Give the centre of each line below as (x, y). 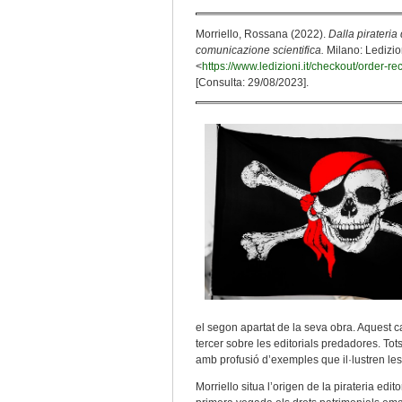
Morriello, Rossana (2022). (262, 34)
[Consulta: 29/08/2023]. (252, 83)
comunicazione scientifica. (260, 50)
